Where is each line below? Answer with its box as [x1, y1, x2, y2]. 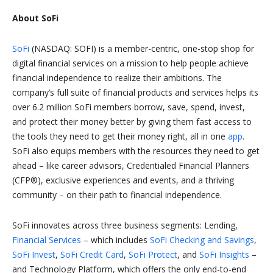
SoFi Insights [199, 249, 249, 261]
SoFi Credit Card [60, 249, 124, 261]
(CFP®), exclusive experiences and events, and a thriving [12, 174, 234, 186]
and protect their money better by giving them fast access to [12, 116, 252, 128]
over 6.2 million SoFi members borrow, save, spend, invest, [12, 101, 245, 113]
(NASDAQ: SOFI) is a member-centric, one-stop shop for [29, 43, 254, 55]
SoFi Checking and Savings [150, 234, 254, 246]
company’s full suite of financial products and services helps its [12, 87, 258, 99]
